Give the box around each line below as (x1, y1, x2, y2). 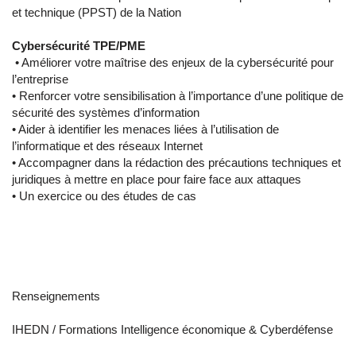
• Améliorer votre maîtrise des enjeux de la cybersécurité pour (12, 56, 334, 69)
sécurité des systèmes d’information (12, 106, 199, 119)
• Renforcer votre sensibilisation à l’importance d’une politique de (12, 89, 343, 103)
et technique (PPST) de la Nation (12, 6, 181, 19)
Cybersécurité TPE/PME (12, 39, 145, 52)
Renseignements (12, 289, 100, 303)
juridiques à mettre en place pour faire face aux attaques (12, 172, 301, 186)
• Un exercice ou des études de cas (12, 189, 196, 203)
